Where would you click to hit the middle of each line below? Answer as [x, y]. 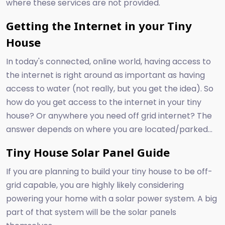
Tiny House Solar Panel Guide [88, 152]
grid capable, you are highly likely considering [95, 185]
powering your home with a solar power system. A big [111, 199]
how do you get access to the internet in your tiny [104, 102]
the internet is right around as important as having [105, 75]
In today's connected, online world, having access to [108, 62]
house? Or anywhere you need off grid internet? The [109, 116]
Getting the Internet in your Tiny [99, 26]
